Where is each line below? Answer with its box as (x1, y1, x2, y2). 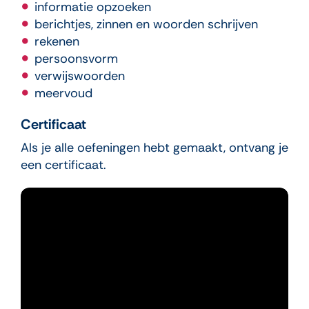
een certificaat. (20, 157, 106, 174)
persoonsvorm (34, 50, 118, 68)
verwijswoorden (34, 68, 125, 85)
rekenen (34, 33, 79, 50)
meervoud (34, 85, 92, 102)
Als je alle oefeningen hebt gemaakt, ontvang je (20, 139, 288, 157)
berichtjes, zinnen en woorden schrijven (34, 16, 258, 33)
